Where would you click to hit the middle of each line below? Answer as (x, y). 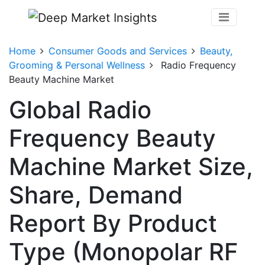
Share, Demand (96, 195)
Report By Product (113, 223)
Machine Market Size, (131, 166)
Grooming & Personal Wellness (77, 65)
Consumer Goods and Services (118, 51)
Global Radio (80, 109)
